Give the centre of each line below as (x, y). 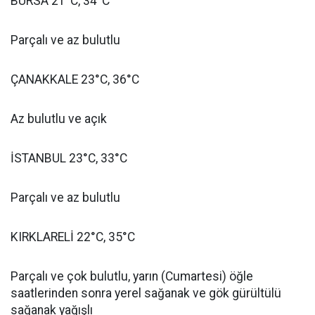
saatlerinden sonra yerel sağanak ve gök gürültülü (146, 293)
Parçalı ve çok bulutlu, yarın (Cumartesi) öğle (132, 276)
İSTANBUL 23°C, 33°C (69, 158)
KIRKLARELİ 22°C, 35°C (73, 237)
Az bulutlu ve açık (59, 119)
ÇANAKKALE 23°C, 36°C (75, 79)
